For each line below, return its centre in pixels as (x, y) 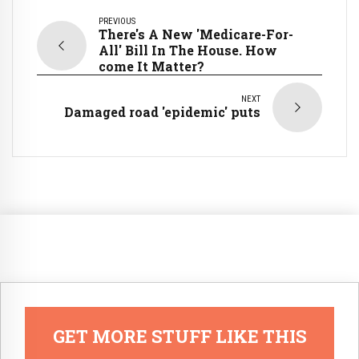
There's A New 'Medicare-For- (196, 34)
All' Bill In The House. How (188, 50)
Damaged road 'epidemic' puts (162, 112)
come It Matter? (151, 67)
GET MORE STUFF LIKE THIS (179, 337)
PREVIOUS (117, 22)
